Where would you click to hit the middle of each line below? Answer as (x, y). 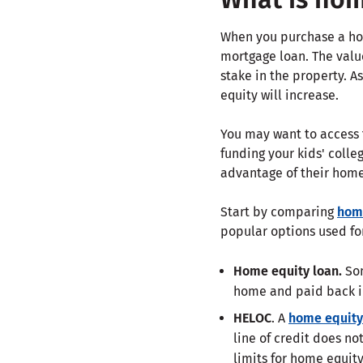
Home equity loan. (288, 271)
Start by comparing (279, 211)
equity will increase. (280, 95)
